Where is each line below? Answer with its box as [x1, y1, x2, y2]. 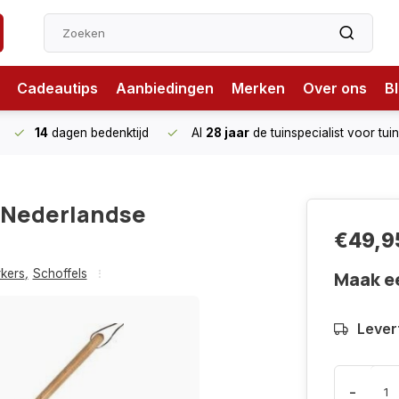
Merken [232, 79, 285, 97]
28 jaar [206, 126, 249, 140]
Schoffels [32, 266, 87, 281]
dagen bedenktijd [48, 126, 149, 140]
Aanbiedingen [116, 79, 214, 97]
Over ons [303, 79, 367, 97]
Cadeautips [17, 79, 98, 97]
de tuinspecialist [249, 126, 347, 140]
